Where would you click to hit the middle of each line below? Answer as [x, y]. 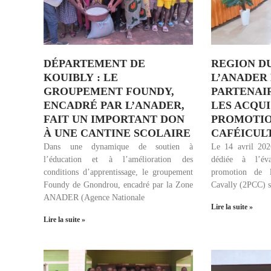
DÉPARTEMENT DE [94, 63]
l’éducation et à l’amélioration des [118, 159]
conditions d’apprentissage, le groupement [118, 172]
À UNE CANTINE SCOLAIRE [117, 133]
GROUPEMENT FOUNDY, [109, 91]
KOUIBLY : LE [81, 77]
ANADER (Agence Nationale [94, 197]
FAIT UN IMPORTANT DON [114, 119]
